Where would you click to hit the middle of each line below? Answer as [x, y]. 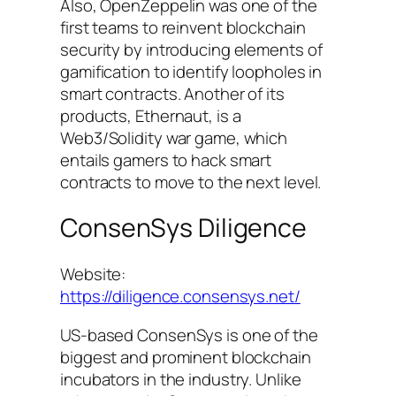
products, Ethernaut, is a [151, 115]
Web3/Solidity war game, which [174, 137]
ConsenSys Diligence [184, 228]
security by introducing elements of [191, 49]
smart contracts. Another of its [172, 93]
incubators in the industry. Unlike [181, 379]
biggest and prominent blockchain [186, 357]
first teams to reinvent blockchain [183, 27]
